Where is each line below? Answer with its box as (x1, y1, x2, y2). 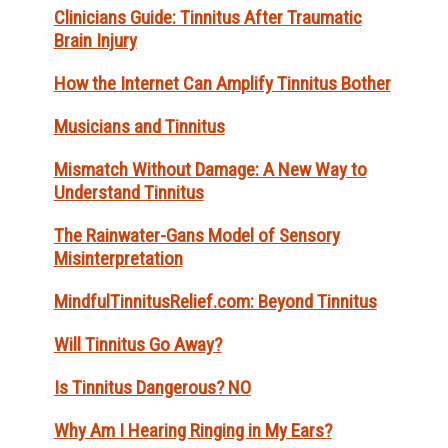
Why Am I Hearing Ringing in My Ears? (53, 419, 332, 443)
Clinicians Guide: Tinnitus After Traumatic (53, 6, 362, 30)
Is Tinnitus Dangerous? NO (53, 376, 251, 400)
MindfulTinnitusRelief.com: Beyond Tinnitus (53, 290, 377, 314)
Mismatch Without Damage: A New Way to (53, 158, 367, 182)
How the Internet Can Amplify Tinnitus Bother (53, 72, 391, 96)
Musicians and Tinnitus (53, 115, 225, 139)
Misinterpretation (53, 247, 183, 271)
